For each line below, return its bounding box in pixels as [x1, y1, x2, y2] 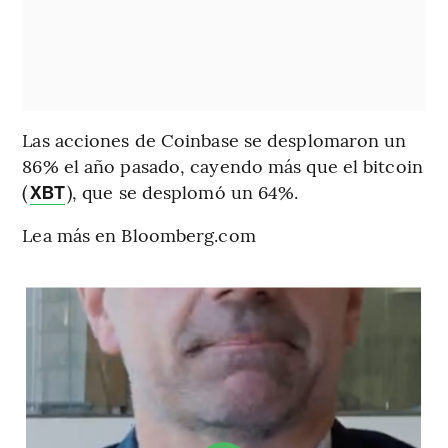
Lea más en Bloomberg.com [22, 222, 256, 248]
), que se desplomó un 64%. [66, 179, 299, 205]
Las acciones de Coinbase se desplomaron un [22, 127, 407, 153]
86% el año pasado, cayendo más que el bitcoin [22, 153, 423, 179]
